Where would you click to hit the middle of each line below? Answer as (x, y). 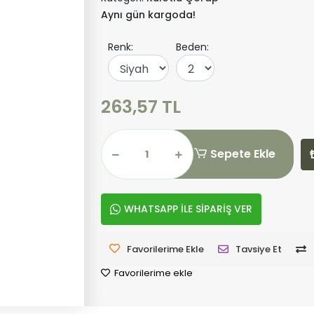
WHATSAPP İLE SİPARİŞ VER (188, 209)
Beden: (192, 47)
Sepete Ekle (243, 154)
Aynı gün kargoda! (148, 15)
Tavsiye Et (258, 249)
